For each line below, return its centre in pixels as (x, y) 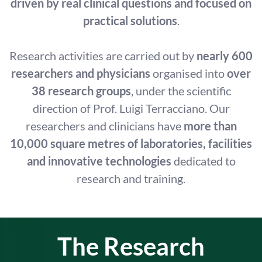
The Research (131, 246)
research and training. (131, 178)
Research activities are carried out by (103, 56)
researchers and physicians (81, 73)
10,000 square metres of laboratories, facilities (131, 143)
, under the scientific (181, 91)
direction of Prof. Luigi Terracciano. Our (131, 108)
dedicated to (203, 161)
